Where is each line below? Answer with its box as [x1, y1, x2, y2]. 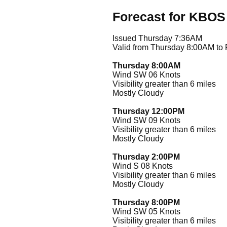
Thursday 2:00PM [112, 152, 180, 161]
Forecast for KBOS [112, 10, 225, 24]
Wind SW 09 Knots [112, 116, 180, 125]
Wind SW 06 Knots [112, 70, 180, 79]
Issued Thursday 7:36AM [112, 33, 202, 43]
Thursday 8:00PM [112, 198, 180, 207]
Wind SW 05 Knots [112, 207, 180, 216]
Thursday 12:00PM [112, 106, 184, 116]
